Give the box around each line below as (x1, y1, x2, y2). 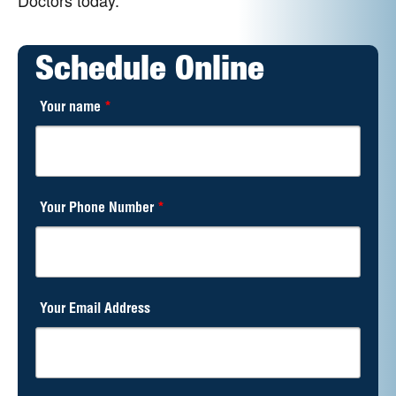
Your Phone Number (40, 202, 157, 217)
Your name (40, 101, 104, 116)
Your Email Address (40, 302, 150, 317)
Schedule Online (35, 54, 264, 89)
